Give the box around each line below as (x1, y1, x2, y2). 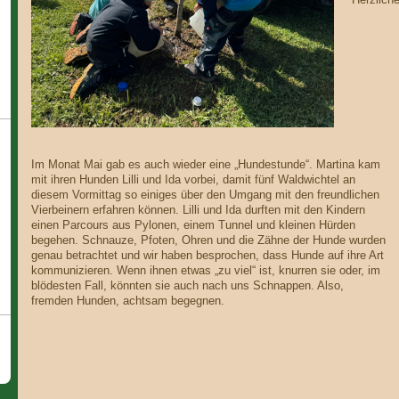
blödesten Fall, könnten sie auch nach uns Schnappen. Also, (30, 280, 344, 293)
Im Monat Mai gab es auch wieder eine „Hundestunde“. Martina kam (30, 159, 380, 172)
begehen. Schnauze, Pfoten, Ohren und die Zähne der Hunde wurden (30, 234, 386, 248)
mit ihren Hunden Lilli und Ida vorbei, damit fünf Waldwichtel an (30, 174, 355, 187)
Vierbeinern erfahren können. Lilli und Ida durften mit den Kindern (30, 204, 365, 217)
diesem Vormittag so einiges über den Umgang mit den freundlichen (30, 189, 379, 202)
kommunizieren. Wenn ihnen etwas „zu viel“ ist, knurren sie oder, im (30, 265, 380, 278)
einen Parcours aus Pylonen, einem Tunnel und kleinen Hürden (30, 219, 355, 232)
